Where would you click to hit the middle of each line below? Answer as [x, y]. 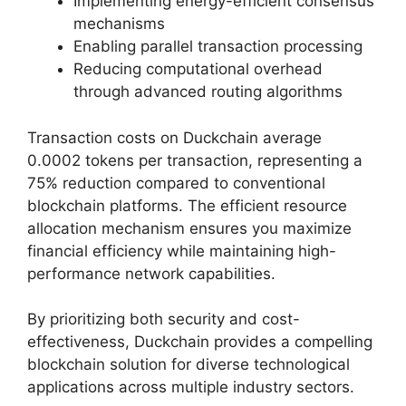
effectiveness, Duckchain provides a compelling [200, 342]
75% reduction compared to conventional [176, 183]
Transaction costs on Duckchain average [174, 137]
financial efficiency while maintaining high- [182, 251]
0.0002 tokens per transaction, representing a [195, 160]
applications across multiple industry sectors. [191, 387]
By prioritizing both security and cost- [164, 319]
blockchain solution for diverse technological [188, 365]
